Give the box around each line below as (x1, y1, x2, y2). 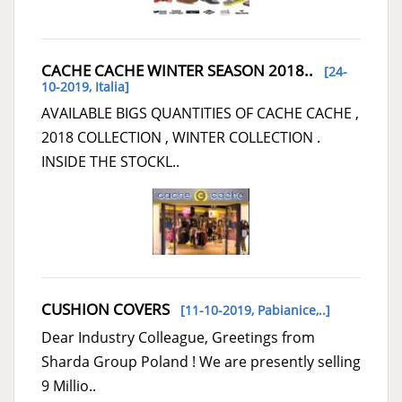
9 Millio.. (41, 376, 96, 397)
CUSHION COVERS (41, 299, 170, 320)
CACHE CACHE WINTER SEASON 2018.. (41, 60, 313, 82)
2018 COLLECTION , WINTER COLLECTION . (41, 127, 320, 148)
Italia (95, 78, 125, 96)
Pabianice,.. (258, 301, 326, 319)
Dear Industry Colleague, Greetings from (41, 328, 315, 348)
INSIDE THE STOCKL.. (41, 152, 179, 172)
